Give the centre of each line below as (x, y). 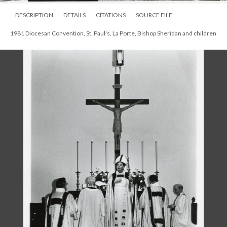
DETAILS (74, 15)
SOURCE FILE (154, 15)
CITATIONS (111, 15)
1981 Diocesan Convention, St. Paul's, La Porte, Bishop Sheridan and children (113, 33)
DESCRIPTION (34, 15)
